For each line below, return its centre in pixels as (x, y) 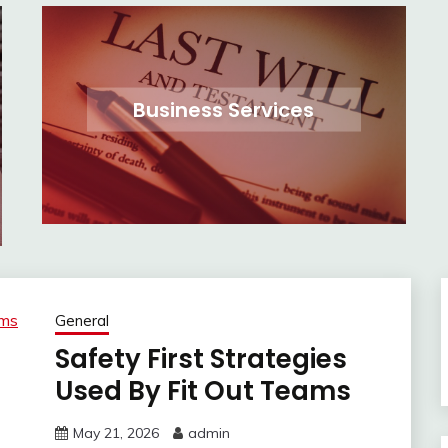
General (81, 321)
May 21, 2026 (115, 433)
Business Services (224, 109)
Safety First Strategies (200, 359)
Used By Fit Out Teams (202, 391)
